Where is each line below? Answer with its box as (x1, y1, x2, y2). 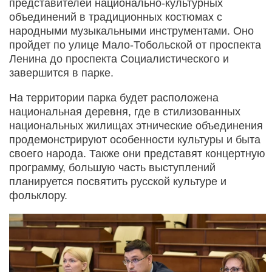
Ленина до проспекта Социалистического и (9, 52, 229, 65)
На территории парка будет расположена (9, 91, 219, 104)
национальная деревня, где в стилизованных (9, 105, 240, 118)
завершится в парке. (9, 66, 114, 79)
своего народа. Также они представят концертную (9, 147, 265, 160)
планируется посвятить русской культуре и (9, 175, 226, 188)
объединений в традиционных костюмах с (9, 10, 222, 23)
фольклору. (9, 189, 67, 202)
